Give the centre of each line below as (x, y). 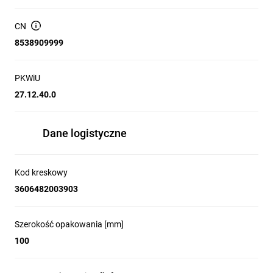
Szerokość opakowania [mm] (69, 224)
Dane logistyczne (85, 133)
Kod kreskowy (41, 172)
